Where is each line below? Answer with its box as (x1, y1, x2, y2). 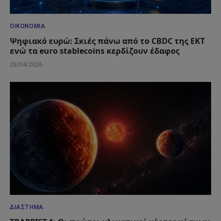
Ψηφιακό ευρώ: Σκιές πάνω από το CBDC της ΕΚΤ (10, 35, 205, 46)
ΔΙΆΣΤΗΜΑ (10, 204, 43, 211)
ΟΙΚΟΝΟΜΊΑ (10, 22, 45, 30)
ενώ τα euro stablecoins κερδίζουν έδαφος (10, 45, 180, 56)
